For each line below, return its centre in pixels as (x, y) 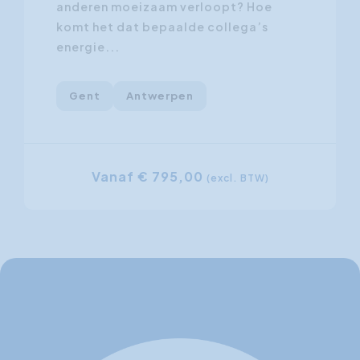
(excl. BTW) (237, 178)
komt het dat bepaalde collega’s (162, 27)
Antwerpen (160, 96)
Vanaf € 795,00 (149, 177)
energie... (88, 47)
